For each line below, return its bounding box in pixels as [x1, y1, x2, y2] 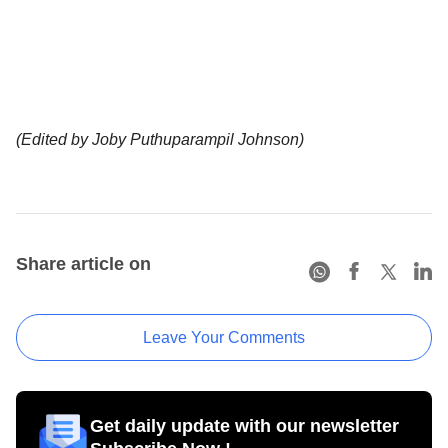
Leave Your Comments [143, 329, 305, 347]
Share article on [16, 254, 151, 275]
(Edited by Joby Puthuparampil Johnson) [16, 131, 304, 149]
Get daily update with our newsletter [90, 416, 399, 437]
